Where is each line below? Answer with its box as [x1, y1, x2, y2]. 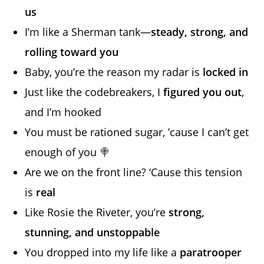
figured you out [163, 84, 242, 99]
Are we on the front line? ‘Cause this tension [25, 164, 243, 179]
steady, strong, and [151, 24, 249, 39]
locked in [203, 64, 249, 79]
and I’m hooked [25, 104, 102, 119]
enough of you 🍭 [25, 144, 111, 159]
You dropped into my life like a [25, 245, 180, 259]
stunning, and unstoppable [25, 225, 160, 239]
